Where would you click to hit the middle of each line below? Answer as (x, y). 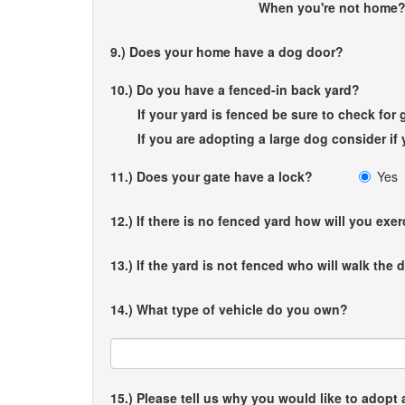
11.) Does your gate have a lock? (212, 176)
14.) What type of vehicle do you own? (229, 309)
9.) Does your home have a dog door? (227, 52)
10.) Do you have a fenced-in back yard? (235, 89)
